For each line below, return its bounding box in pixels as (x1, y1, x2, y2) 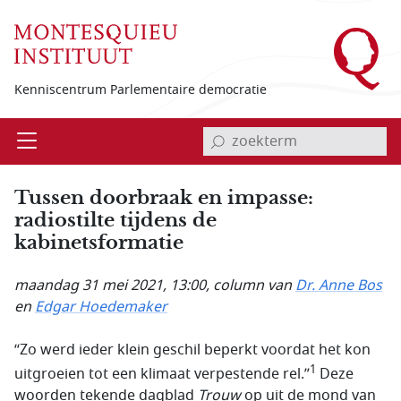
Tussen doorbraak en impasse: (14, 185, 313, 209)
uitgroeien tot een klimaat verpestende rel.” (14, 363, 310, 386)
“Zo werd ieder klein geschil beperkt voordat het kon (14, 339, 371, 361)
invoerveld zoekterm (199, 117, 338, 139)
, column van (206, 275, 295, 296)
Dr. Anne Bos (295, 275, 382, 296)
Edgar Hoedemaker (35, 296, 167, 318)
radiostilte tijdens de (14, 208, 217, 232)
